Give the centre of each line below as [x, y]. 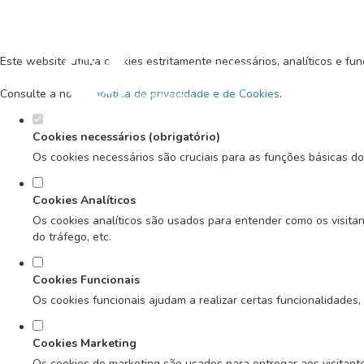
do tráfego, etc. [72, 237]
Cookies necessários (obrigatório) [126, 137]
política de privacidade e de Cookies [186, 94]
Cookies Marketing [84, 343]
